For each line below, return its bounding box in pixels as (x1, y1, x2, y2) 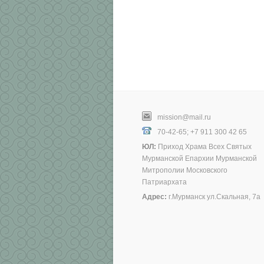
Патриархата (142, 178, 187, 186)
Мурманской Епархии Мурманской (142, 154, 257, 163)
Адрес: (142, 193, 167, 201)
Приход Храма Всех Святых (158, 143, 252, 151)
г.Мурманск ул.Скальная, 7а (169, 193, 260, 201)
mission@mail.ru (157, 113, 211, 121)
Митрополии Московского (142, 166, 227, 174)
